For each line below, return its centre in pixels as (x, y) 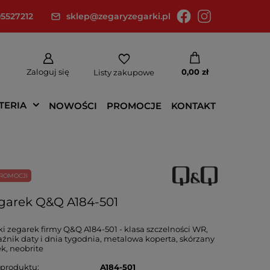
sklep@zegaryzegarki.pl (118, 16)
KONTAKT (193, 105)
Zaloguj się (48, 72)
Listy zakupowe (124, 72)
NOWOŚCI (73, 105)
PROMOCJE (134, 105)
